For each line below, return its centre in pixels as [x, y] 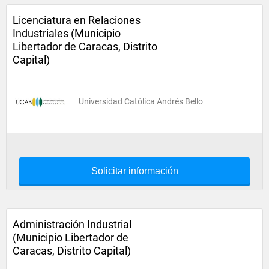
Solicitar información [134, 171]
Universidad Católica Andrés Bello [141, 101]
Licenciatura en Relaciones [77, 20]
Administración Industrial [72, 224]
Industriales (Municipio [67, 33]
